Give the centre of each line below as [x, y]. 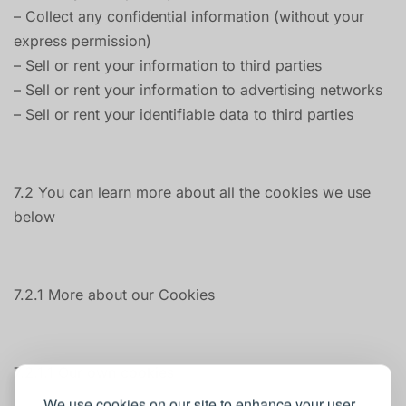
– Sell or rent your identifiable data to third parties [184, 114]
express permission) [82, 41]
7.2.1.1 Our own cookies [94, 372]
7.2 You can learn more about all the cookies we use [192, 192]
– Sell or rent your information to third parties [168, 65]
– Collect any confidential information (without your [189, 16]
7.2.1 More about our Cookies [114, 295]
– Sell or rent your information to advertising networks [198, 90]
